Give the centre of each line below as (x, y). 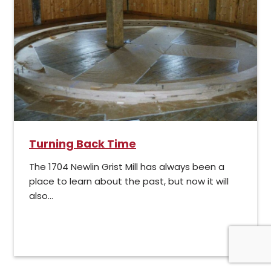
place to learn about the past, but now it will (129, 181)
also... (41, 196)
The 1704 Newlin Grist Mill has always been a (127, 167)
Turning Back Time (83, 144)
